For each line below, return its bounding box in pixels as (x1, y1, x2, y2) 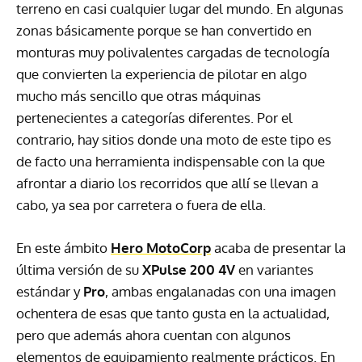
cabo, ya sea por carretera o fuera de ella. (16, 196, 266, 214)
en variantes (235, 261, 314, 279)
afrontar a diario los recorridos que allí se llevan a (16, 175, 318, 192)
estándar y (16, 283, 83, 301)
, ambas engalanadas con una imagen (105, 283, 336, 301)
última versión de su (16, 261, 142, 279)
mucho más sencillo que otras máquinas (16, 87, 261, 105)
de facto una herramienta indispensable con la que (16, 153, 325, 170)
